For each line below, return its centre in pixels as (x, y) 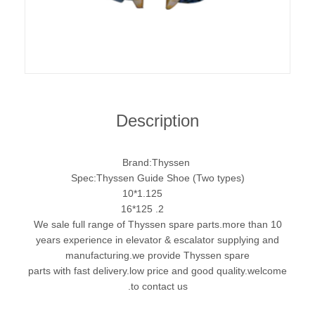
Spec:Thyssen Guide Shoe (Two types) (157, 178)
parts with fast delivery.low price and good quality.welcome (157, 271)
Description (157, 121)
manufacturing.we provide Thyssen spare (157, 255)
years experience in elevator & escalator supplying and (157, 240)
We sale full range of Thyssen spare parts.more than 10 (157, 224)
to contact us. (159, 286)
